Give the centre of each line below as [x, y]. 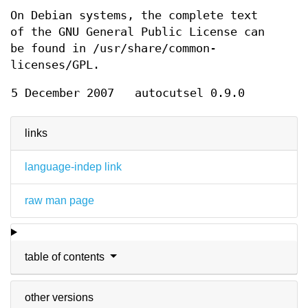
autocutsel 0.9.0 [190, 93]
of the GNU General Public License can [137, 32]
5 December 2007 [63, 93]
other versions [59, 297]
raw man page [59, 200]
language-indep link [73, 167]
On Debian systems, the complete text [134, 15]
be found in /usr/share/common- [113, 48]
